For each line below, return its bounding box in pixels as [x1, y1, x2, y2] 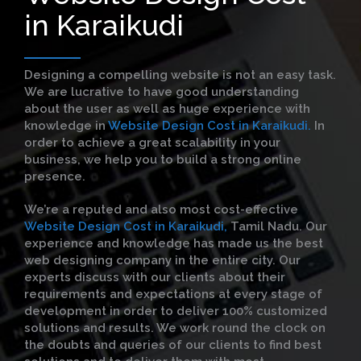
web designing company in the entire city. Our [24, 253, 301, 268]
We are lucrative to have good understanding [24, 85, 299, 99]
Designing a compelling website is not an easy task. [24, 68, 336, 82]
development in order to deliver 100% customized [24, 304, 327, 318]
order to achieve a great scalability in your [24, 135, 280, 150]
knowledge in [24, 118, 108, 133]
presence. [24, 169, 85, 184]
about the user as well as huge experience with [24, 102, 310, 116]
